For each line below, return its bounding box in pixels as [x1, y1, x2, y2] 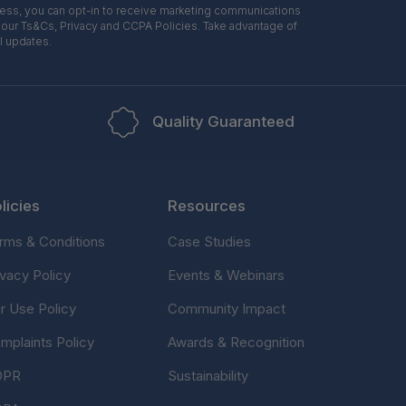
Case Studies [168, 232, 251, 250]
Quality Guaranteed [151, 112, 295, 131]
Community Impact [168, 299, 285, 317]
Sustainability [168, 366, 248, 384]
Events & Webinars [168, 266, 285, 284]
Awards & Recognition [168, 333, 304, 351]
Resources [168, 196, 246, 215]
